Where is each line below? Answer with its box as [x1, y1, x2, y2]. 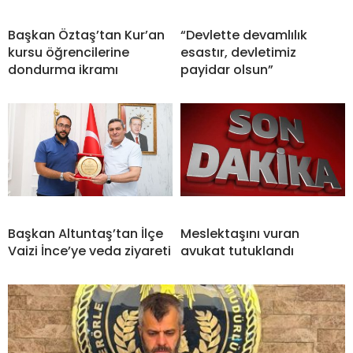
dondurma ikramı [8, 61, 118, 79]
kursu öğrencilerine [8, 43, 129, 61]
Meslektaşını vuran [180, 225, 299, 243]
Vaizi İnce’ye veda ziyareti [8, 242, 171, 260]
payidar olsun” [180, 61, 273, 79]
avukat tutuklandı [180, 242, 294, 260]
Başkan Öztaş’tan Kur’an [8, 26, 165, 44]
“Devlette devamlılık [180, 26, 307, 44]
